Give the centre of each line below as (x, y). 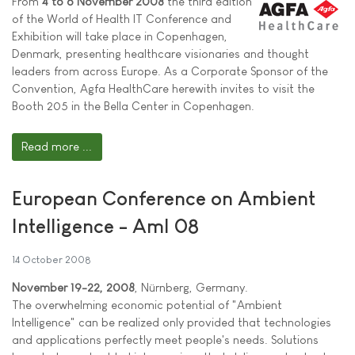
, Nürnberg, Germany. (191, 287)
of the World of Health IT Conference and (122, 19)
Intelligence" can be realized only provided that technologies (172, 322)
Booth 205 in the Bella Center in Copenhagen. (133, 106)
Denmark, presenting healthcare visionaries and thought (160, 53)
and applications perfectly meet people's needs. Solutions (165, 339)
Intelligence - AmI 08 (105, 225)
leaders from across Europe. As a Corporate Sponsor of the (170, 71)
